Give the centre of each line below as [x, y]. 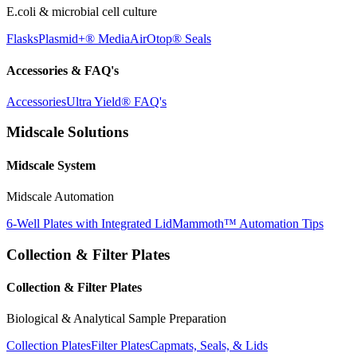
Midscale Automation [60, 197]
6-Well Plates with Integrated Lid [89, 224]
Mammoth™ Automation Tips [248, 224]
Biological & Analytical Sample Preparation [116, 319]
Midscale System [51, 165]
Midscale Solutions [67, 132]
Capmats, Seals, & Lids [209, 346]
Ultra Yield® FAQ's [116, 101]
